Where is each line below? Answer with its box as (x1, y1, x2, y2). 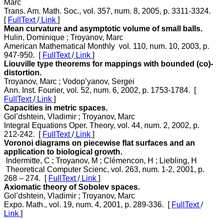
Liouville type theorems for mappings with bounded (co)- (4, 59, 213, 68)
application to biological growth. (4, 147, 122, 156)
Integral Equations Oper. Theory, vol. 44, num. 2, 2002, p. (4, 121, 199, 130)
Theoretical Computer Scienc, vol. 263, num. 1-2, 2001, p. (4, 165, 204, 174)
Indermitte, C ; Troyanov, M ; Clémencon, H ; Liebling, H (4, 156, 197, 165)
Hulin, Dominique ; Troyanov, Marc (4, 33, 123, 42)
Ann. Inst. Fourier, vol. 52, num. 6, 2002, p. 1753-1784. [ (4, 86, 196, 94)
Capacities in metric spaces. (4, 103, 108, 112)
